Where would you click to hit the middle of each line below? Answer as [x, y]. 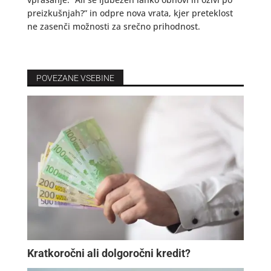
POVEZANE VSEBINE [75, 78]
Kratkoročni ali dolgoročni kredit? [109, 253]
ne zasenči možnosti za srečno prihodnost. [113, 26]
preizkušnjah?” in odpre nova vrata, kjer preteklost [130, 13]
